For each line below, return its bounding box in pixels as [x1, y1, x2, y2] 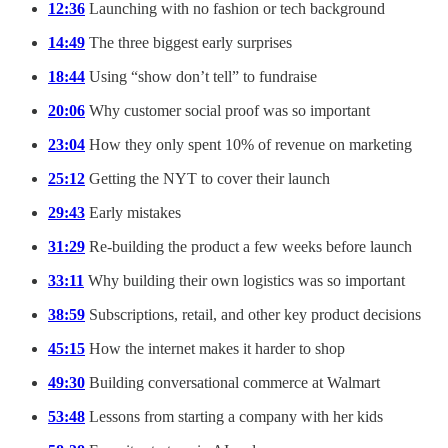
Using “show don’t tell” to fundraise [85, 67, 317, 85]
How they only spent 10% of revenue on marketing [85, 135, 412, 153]
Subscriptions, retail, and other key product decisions [85, 305, 421, 323]
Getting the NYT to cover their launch [85, 169, 330, 187]
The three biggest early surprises [85, 33, 292, 51]
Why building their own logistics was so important [84, 271, 405, 289]
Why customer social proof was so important [85, 101, 370, 119]
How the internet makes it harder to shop [85, 339, 345, 357]
